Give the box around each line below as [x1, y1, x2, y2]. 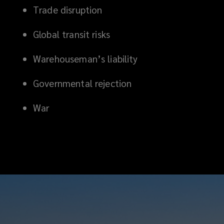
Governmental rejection [33, 76, 132, 89]
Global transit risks [33, 27, 110, 40]
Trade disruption [33, 3, 102, 15]
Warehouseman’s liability [33, 52, 138, 64]
